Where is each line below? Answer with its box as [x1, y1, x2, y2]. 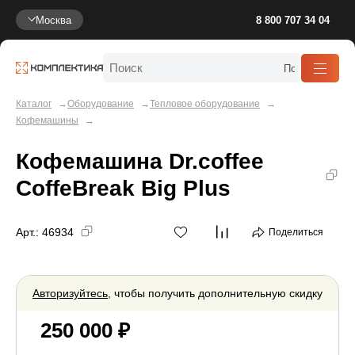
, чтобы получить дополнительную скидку [108, 286, 323, 300]
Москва [36, 13, 71, 26]
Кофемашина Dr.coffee [16, 147, 264, 174]
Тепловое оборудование [150, 97, 260, 109]
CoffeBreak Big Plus [16, 174, 231, 201]
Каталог [16, 97, 52, 109]
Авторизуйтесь [32, 286, 108, 300]
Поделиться [269, 226, 323, 238]
